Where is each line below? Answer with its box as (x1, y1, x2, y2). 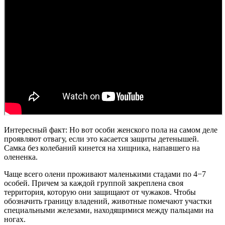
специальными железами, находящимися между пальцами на (4, 206, 213, 215)
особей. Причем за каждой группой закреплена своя (4, 179, 183, 188)
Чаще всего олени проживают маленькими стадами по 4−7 (4, 170, 206, 179)
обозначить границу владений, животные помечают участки (4, 197, 212, 206)
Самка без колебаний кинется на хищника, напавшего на (4, 144, 200, 153)
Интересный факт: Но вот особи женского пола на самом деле (4, 126, 217, 135)
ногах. (4, 215, 26, 224)
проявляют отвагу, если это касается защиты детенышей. (4, 135, 199, 144)
